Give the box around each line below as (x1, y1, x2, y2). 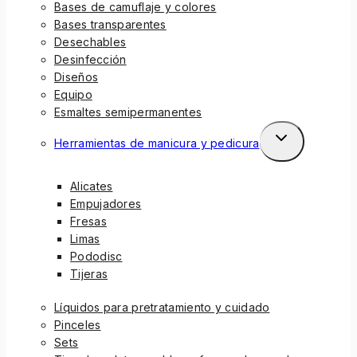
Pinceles (54, 318, 101, 332)
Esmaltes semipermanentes (54, 105, 202, 120)
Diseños (54, 70, 99, 84)
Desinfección (54, 53, 127, 67)
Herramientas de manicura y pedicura (54, 136, 260, 151)
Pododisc (70, 249, 123, 264)
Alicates (70, 179, 113, 194)
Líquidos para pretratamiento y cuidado (54, 300, 270, 315)
